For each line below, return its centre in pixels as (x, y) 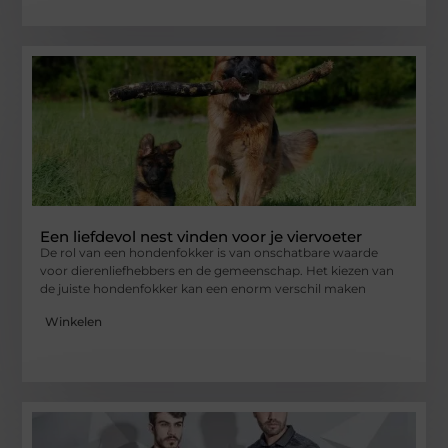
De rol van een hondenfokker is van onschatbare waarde (209, 253)
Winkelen (74, 321)
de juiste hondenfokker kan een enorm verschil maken (203, 289)
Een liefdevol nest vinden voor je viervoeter (201, 237)
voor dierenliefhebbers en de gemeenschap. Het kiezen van (217, 271)
